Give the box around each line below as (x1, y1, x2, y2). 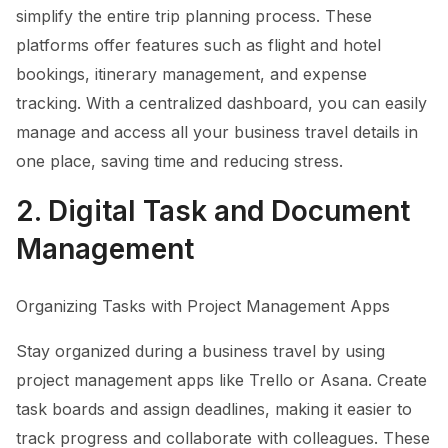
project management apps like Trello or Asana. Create (16, 370, 427, 390)
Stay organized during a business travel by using (16, 341, 385, 361)
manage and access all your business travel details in (16, 122, 418, 142)
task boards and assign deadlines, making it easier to (16, 399, 412, 419)
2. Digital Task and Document (16, 194, 410, 228)
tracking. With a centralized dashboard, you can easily (16, 93, 427, 113)
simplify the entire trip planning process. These (16, 6, 372, 26)
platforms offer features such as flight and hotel (16, 35, 381, 55)
